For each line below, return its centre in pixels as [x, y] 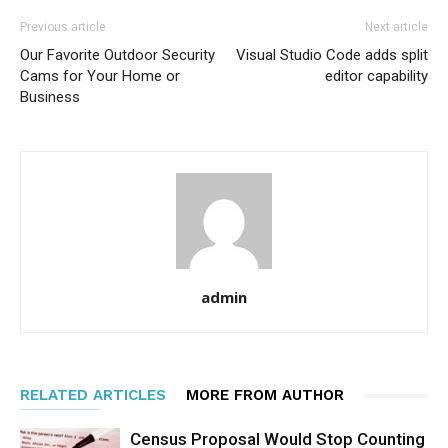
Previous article [63, 27]
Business [50, 97]
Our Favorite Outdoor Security [117, 55]
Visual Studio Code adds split [332, 55]
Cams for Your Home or [100, 76]
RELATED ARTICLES [93, 395]
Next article [396, 27]
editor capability [376, 76]
